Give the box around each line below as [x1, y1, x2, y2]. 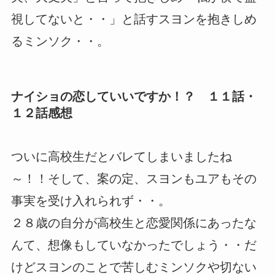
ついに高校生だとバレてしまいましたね [10, 150, 232, 164]
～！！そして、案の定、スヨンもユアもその [10, 172, 257, 186]
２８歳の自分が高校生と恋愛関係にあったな [10, 216, 257, 230]
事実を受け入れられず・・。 [10, 194, 171, 208]
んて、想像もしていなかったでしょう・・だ [10, 238, 257, 252]
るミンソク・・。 [10, 34, 109, 48]
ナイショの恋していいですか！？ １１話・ [10, 89, 257, 103]
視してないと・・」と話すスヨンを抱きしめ [10, 12, 257, 26]
